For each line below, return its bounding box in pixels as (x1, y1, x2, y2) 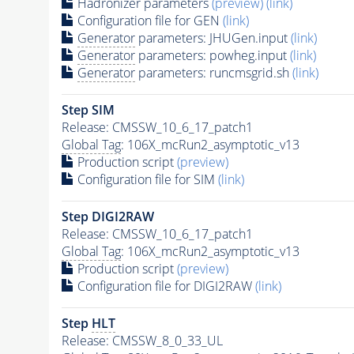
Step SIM (61, 100, 115, 119)
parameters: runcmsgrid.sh (134, 63, 292, 81)
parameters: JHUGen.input (134, 28, 291, 47)
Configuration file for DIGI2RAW (73, 277, 255, 295)
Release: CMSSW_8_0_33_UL (61, 331, 223, 349)
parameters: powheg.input (134, 46, 290, 64)
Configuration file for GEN (73, 11, 223, 29)
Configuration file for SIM (73, 170, 218, 188)
